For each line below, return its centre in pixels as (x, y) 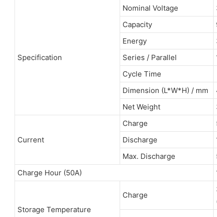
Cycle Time (142, 74)
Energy (134, 41)
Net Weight (141, 107)
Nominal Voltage (150, 8)
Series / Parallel (149, 57)
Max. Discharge (149, 156)
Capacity (137, 24)
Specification (39, 57)
